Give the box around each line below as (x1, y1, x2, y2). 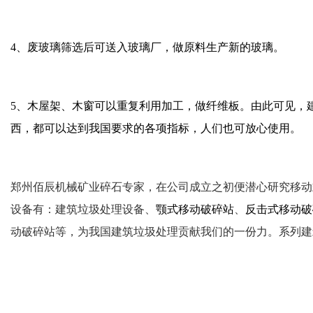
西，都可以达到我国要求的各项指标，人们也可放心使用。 (10, 122, 301, 134)
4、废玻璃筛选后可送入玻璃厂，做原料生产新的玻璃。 (10, 41, 284, 53)
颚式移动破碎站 (156, 203, 234, 215)
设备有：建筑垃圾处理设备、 (10, 203, 156, 215)
